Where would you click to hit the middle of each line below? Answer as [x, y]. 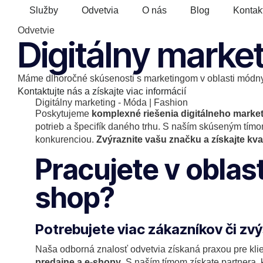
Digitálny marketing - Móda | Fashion [112, 102]
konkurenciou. [66, 139]
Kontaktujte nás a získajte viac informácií [102, 91]
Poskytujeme [63, 114]
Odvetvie [36, 30]
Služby [44, 10]
